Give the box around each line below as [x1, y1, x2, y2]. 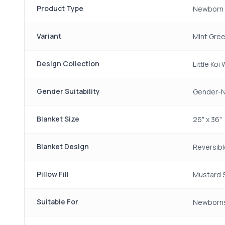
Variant [37, 31, 61, 41]
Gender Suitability [37, 86, 100, 96]
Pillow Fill [37, 169, 69, 179]
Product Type [37, 4, 83, 13]
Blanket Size [37, 114, 79, 124]
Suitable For [37, 197, 78, 206]
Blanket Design [37, 142, 89, 151]
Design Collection [37, 59, 99, 68]
